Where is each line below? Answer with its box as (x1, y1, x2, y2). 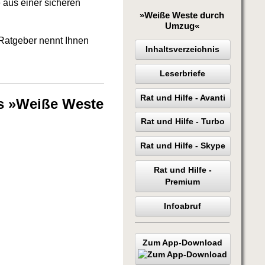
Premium (165, 177, 201, 186)
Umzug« (164, 20, 199, 31)
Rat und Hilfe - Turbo (140, 117, 225, 127)
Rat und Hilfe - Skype (140, 141, 225, 151)
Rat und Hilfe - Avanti (140, 93, 225, 102)
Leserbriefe (160, 69, 206, 78)
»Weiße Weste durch (140, 9, 225, 20)
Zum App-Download (143, 238, 223, 247)
